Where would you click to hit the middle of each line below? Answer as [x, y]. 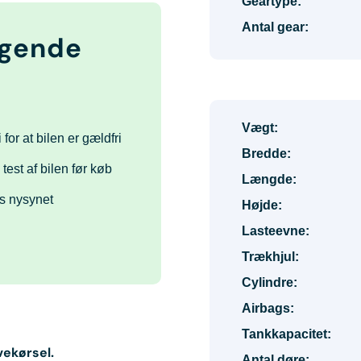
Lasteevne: [276, 231]
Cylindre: [270, 282]
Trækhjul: [270, 257]
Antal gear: [275, 27]
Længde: [269, 179]
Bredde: [266, 154]
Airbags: [268, 308]
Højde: [262, 205]
